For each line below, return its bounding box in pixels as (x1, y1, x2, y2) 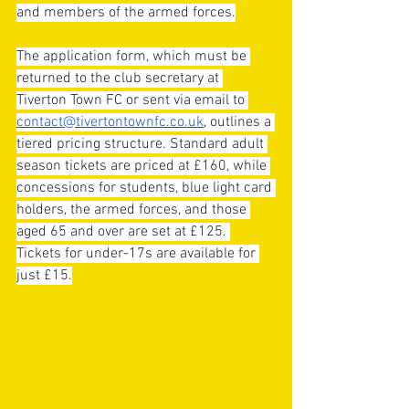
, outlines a (204, 113, 275, 131)
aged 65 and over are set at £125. (16, 223, 230, 241)
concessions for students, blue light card (16, 179, 276, 197)
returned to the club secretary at (16, 69, 223, 88)
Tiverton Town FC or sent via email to (16, 91, 248, 110)
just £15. (16, 267, 72, 285)
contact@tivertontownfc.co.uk (16, 113, 204, 131)
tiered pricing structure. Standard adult (16, 135, 267, 153)
